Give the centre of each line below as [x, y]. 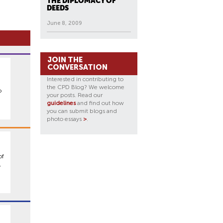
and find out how [100, 103]
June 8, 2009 [64, 23]
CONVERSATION [77, 67]
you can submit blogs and [82, 111]
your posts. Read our [75, 95]
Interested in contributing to [85, 79]
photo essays [65, 119]
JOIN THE [65, 60]
